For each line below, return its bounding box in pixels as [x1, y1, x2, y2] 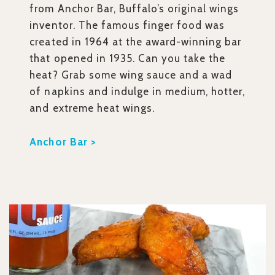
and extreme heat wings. [29, 102, 155, 115]
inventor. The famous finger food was [29, 19, 225, 32]
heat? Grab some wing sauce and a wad [29, 69, 233, 82]
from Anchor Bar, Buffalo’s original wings [29, 2, 239, 15]
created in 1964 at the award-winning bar [29, 36, 242, 48]
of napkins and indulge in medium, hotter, [29, 85, 246, 98]
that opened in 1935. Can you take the [29, 52, 226, 65]
